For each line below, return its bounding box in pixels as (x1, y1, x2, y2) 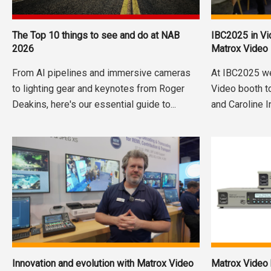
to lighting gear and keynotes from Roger (11, 83, 184, 95)
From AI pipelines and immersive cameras (11, 67, 191, 79)
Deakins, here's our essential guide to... (11, 99, 176, 111)
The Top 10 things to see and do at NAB (11, 30, 180, 42)
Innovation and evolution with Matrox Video (11, 258, 194, 270)
